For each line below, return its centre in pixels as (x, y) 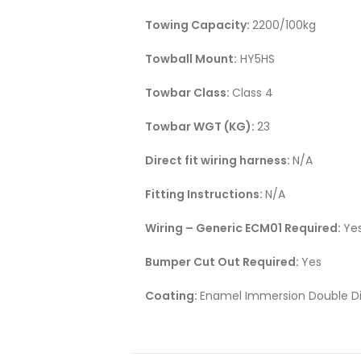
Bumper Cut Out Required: (223, 262)
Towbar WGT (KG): (201, 127)
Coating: (172, 296)
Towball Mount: (191, 59)
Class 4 (253, 93)
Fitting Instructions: (205, 195)
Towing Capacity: (199, 25)
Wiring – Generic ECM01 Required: (244, 228)
